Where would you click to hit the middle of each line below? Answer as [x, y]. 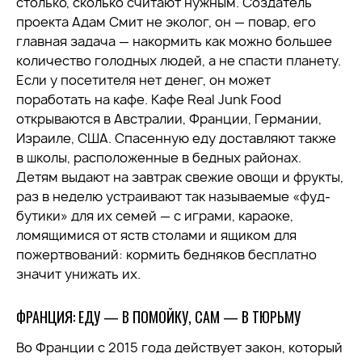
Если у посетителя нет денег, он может [143, 80]
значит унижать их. [78, 274]
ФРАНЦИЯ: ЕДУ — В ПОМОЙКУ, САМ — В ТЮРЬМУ [158, 317]
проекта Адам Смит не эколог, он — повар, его [166, 22]
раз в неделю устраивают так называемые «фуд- [173, 196]
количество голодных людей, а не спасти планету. [179, 61]
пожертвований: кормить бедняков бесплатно [166, 255]
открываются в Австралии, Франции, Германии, [169, 119]
